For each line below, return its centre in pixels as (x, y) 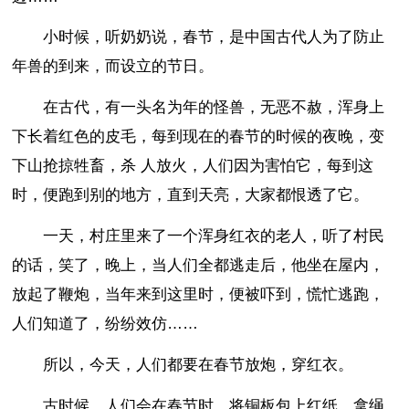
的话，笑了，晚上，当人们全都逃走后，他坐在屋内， (199, 265)
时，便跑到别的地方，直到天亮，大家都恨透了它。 (191, 195)
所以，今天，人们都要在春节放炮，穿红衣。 (199, 364)
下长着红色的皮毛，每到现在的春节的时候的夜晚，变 (199, 137)
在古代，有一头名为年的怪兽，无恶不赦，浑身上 (214, 108)
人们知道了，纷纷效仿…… (105, 323)
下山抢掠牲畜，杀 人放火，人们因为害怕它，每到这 (193, 166)
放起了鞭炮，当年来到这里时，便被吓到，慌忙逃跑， (199, 294)
